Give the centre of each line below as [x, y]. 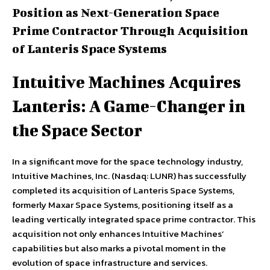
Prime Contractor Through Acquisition [130, 30]
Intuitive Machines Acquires [127, 82]
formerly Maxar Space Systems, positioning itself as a [123, 205]
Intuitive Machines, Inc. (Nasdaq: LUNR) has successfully [129, 176]
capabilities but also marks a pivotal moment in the [119, 248]
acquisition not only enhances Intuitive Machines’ [118, 234]
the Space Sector [77, 130]
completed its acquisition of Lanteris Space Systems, [123, 190]
